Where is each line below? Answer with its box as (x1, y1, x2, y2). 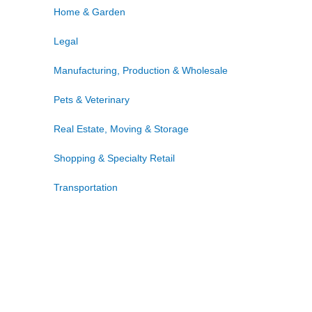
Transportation (54, 182, 118, 194)
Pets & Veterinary (54, 94, 130, 106)
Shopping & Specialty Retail (54, 153, 175, 164)
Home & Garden (54, 6, 125, 18)
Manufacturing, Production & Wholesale (54, 65, 228, 77)
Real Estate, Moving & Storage (54, 123, 189, 135)
